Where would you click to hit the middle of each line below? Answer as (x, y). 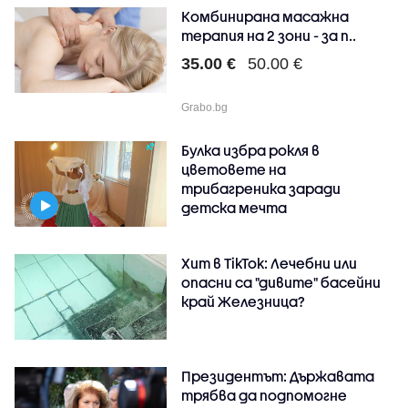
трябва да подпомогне (265, 395)
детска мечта (235, 207)
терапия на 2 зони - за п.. (269, 35)
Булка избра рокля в (251, 150)
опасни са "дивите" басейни (281, 282)
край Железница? (244, 301)
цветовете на (234, 169)
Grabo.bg (205, 107)
